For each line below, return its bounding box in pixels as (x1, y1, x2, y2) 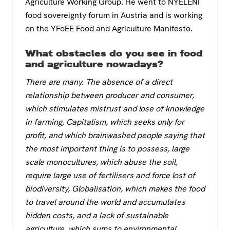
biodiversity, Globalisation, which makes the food (25, 183, 205, 194)
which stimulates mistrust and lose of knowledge (25, 103, 204, 114)
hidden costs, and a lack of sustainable (25, 209, 168, 221)
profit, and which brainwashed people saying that (25, 129, 205, 141)
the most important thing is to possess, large (25, 143, 189, 154)
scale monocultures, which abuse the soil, (25, 156, 178, 167)
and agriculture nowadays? (25, 57, 163, 70)
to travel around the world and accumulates (25, 196, 185, 207)
